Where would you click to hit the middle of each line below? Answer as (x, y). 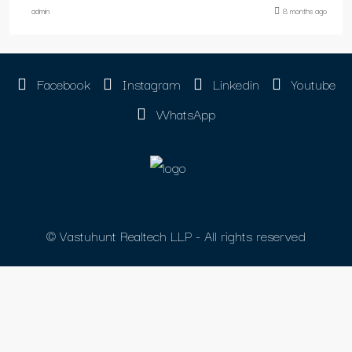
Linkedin (234, 84)
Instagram (149, 84)
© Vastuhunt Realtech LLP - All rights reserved (176, 235)
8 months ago (305, 11)
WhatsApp (184, 114)
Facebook (61, 84)
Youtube (311, 84)
